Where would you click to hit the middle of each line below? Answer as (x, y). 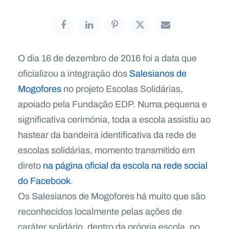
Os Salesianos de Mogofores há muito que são (112, 197)
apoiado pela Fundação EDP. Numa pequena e (112, 105)
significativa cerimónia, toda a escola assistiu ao (114, 120)
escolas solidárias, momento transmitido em (106, 151)
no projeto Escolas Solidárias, (122, 89)
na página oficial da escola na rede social (125, 166)
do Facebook (44, 181)
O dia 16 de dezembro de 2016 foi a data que (107, 59)
